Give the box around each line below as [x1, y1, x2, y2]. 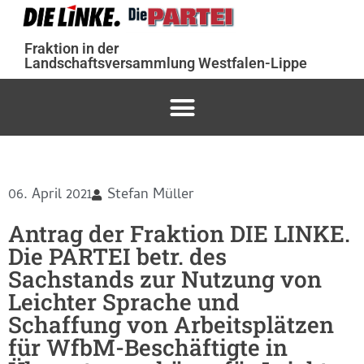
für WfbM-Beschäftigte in [8, 331, 288, 362]
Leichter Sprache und [8, 286, 240, 317]
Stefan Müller [107, 183, 194, 207]
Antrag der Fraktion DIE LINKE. [8, 218, 350, 249]
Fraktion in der [24, 40, 119, 58]
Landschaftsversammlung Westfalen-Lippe [24, 54, 307, 72]
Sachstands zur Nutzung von [8, 263, 322, 294]
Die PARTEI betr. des [8, 240, 227, 271]
